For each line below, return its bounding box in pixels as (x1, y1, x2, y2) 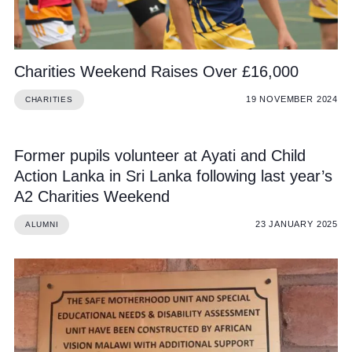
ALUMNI (24, 219, 59, 229)
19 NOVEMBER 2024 (245, 94, 339, 104)
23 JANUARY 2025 (255, 219, 339, 229)
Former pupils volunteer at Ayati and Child (13, 146, 306, 164)
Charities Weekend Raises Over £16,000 (13, 62, 299, 80)
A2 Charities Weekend (13, 187, 170, 205)
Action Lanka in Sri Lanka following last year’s (13, 167, 332, 185)
